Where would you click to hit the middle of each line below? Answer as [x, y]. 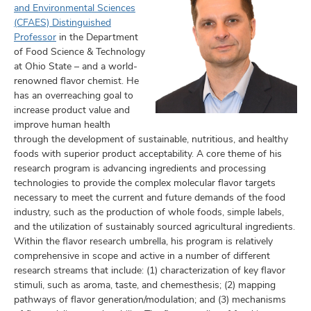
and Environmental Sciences [75, 8]
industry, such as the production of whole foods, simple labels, [149, 212]
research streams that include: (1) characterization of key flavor [150, 270]
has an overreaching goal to [74, 95]
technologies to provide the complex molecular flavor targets [145, 183]
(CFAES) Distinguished [62, 22]
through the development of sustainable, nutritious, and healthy [151, 139]
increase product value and [72, 110]
